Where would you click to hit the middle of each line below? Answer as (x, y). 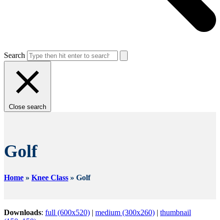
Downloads (23, 212)
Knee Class (50, 177)
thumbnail (176, 212)
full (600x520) (68, 212)
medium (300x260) (125, 212)
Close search (27, 107)
